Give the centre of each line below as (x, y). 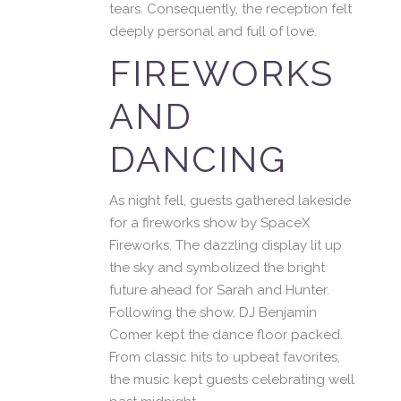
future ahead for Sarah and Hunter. (219, 290)
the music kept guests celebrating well (232, 380)
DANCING (198, 159)
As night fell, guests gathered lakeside (230, 200)
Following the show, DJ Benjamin (213, 312)
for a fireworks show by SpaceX (209, 223)
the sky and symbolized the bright (217, 268)
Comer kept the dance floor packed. (226, 335)
